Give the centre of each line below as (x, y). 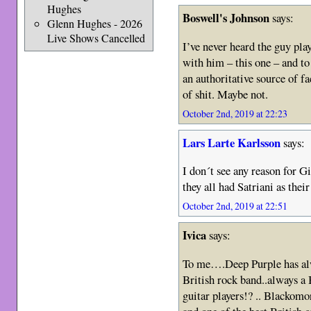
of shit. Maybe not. (226, 94)
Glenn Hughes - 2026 (94, 23)
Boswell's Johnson (226, 17)
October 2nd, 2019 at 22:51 (235, 206)
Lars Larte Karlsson (232, 142)
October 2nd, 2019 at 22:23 (235, 113)
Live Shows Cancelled (96, 38)
